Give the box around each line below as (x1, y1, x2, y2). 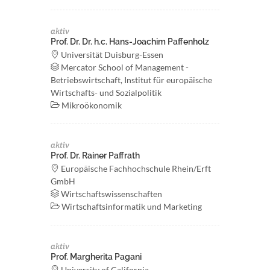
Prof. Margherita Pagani (51, 252, 142, 262)
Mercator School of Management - (59, 62, 189, 72)
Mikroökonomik (60, 100, 122, 110)
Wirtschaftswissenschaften (59, 189, 162, 199)
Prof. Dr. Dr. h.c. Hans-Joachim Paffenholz (51, 37, 209, 46)
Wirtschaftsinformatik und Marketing (60, 201, 202, 212)
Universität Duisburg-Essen (59, 49, 163, 60)
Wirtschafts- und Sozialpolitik (51, 87, 162, 98)
